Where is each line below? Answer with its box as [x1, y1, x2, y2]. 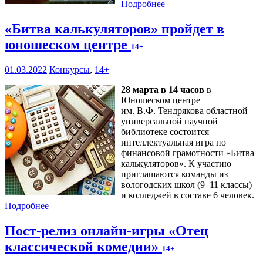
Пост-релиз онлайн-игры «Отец [5, 223, 208, 239]
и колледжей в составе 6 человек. [121, 190, 254, 201]
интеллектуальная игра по [121, 137, 226, 148]
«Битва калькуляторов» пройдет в [5, 21, 224, 37]
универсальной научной [121, 116, 218, 127]
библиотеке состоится [121, 127, 209, 137]
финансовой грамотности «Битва [121, 148, 254, 159]
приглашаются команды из [121, 169, 228, 180]
